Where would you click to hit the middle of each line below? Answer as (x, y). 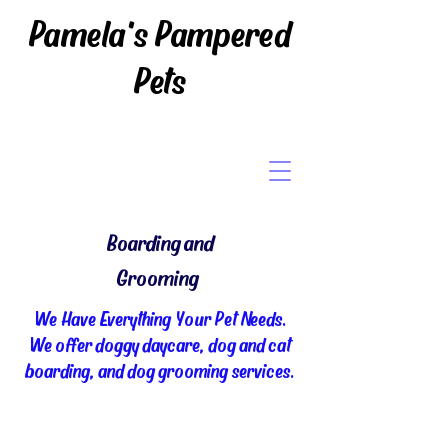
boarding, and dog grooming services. (160, 370)
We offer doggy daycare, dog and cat (160, 344)
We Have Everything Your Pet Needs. (160, 318)
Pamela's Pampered (160, 32)
